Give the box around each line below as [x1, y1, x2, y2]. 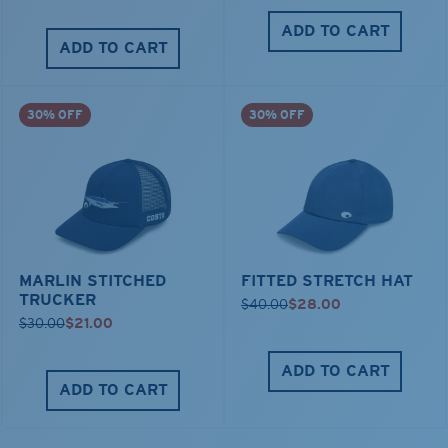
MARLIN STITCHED [19, 270, 166, 290]
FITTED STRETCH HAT [241, 270, 413, 290]
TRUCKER [19, 289, 96, 309]
